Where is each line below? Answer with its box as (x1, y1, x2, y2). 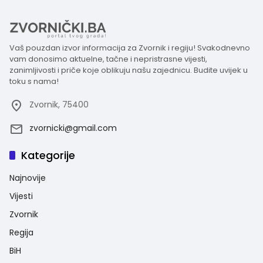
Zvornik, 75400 (29, 98, 89, 110)
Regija (9, 226, 33, 238)
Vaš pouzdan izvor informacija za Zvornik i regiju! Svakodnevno (9, 42, 250, 53)
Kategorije (21, 147, 75, 163)
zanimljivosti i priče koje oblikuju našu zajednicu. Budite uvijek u (9, 64, 248, 76)
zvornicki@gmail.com (29, 122, 117, 134)
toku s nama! (9, 75, 59, 87)
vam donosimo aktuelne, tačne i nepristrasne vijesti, (9, 53, 207, 65)
